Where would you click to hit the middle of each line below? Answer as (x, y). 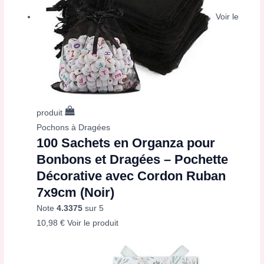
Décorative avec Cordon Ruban (131, 176)
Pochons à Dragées (74, 128)
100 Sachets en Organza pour (126, 143)
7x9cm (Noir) (76, 193)
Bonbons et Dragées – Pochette (133, 160)
